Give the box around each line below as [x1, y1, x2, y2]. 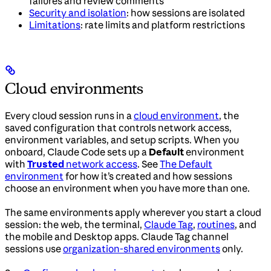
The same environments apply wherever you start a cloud [5, 206, 261, 219]
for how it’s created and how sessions [64, 170, 232, 183]
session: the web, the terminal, [5, 218, 144, 231]
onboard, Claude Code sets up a [5, 146, 149, 158]
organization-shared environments [63, 243, 220, 255]
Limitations [29, 19, 80, 31]
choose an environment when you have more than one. [5, 182, 250, 195]
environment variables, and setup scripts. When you [5, 134, 239, 146]
